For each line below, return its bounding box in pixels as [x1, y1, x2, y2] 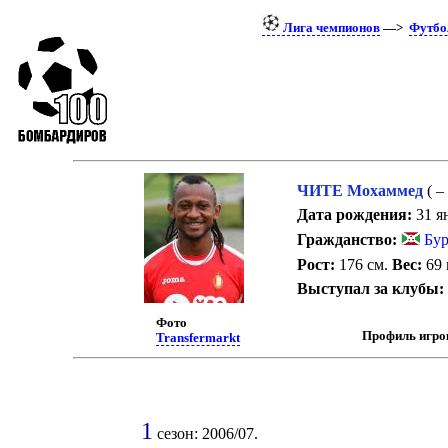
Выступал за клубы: [296, 280, 444, 298]
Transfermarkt [156, 330, 241, 345]
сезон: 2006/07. [152, 425, 258, 443]
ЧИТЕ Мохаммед [296, 181, 423, 199]
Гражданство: [296, 230, 397, 248]
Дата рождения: [296, 206, 412, 224]
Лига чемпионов [279, 21, 380, 35]
